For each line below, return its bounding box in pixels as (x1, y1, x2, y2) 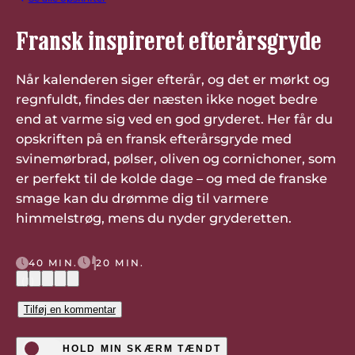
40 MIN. (28, 256, 78, 269)
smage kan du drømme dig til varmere (15, 190, 269, 207)
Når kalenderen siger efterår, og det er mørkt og (15, 71, 330, 88)
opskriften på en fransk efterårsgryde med (15, 131, 292, 147)
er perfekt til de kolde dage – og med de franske (15, 170, 327, 187)
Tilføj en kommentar (23, 303, 116, 315)
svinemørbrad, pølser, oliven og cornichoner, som (15, 151, 336, 167)
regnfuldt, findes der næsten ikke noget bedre (15, 91, 318, 108)
